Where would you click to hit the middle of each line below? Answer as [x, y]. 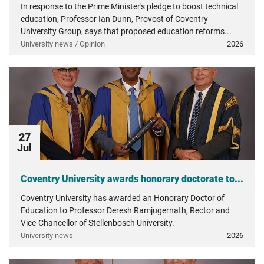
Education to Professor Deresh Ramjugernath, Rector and [125, 210]
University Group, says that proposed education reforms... [126, 31]
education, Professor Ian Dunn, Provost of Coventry [114, 19]
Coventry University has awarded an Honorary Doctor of [123, 198]
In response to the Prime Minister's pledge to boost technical [129, 6]
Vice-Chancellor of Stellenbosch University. [98, 223]
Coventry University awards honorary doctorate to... [132, 179]
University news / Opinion [63, 44]
